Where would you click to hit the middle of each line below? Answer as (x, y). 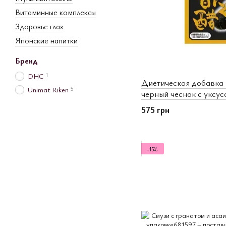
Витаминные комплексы (55, 12)
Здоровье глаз (39, 26)
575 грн (155, 109)
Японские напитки (46, 40)
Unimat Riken (48, 90)
